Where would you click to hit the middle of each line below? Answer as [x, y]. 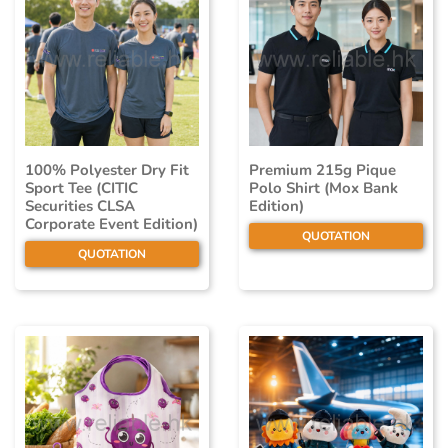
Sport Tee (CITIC [81, 188]
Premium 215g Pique [322, 170]
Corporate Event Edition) [111, 224]
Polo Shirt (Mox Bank [323, 188]
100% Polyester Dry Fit [107, 170]
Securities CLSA [80, 206]
